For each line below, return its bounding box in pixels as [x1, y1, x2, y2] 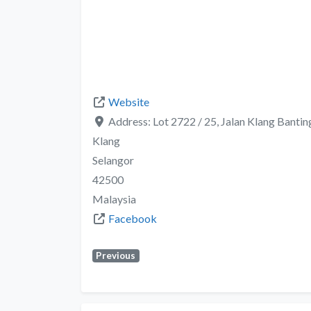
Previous [96, 249, 136, 261]
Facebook [108, 211, 157, 225]
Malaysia [92, 192, 136, 205]
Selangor [92, 153, 134, 167]
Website [108, 94, 149, 108]
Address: [108, 114, 153, 128]
